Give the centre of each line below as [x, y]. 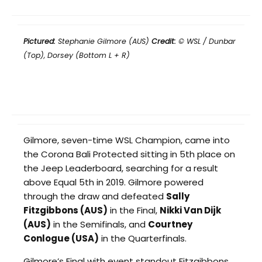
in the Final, [134, 210]
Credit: [164, 41]
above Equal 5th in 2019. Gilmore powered [113, 182]
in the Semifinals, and [99, 224]
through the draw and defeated [95, 196]
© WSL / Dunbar [206, 41]
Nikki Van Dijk [190, 210]
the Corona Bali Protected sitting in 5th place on [129, 154]
